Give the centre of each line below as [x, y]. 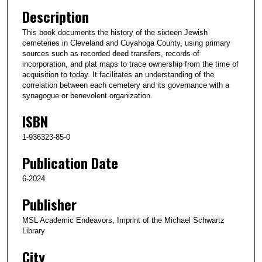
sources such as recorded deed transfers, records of [111, 54]
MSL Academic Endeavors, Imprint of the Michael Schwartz [123, 220]
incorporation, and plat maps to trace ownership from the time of [130, 64]
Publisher [49, 204]
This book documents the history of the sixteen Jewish [115, 33]
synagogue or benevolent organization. [87, 96]
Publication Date [70, 163]
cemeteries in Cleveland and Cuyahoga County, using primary [126, 43]
